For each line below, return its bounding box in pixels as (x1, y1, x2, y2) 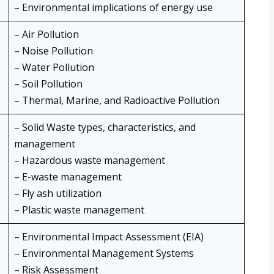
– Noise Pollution (14, 44, 93, 58)
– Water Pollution (14, 61, 94, 75)
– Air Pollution (14, 28, 79, 42)
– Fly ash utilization (14, 187, 102, 201)
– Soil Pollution (14, 77, 83, 91)
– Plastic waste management (14, 203, 144, 217)
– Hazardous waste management (14, 154, 165, 168)
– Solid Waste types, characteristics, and (14, 120, 196, 135)
